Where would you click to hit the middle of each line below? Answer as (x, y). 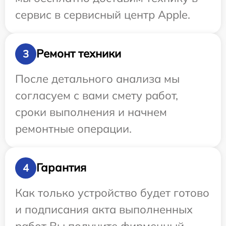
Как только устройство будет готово (112, 192)
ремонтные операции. (73, 128)
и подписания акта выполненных (104, 209)
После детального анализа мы (97, 78)
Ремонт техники (79, 54)
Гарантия (61, 168)
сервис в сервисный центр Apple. (103, 14)
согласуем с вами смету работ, (97, 95)
